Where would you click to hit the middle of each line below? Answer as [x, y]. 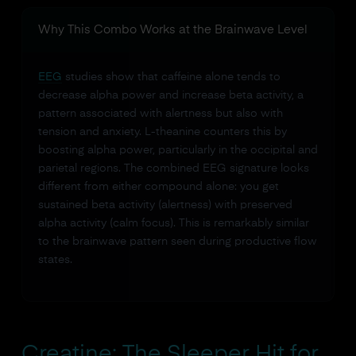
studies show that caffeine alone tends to [171, 77]
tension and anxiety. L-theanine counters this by [162, 132]
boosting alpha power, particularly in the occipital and [178, 150]
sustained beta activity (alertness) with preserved [165, 205]
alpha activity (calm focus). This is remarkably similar [173, 223]
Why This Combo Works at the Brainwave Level [172, 30]
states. [55, 260]
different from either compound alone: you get [158, 187]
